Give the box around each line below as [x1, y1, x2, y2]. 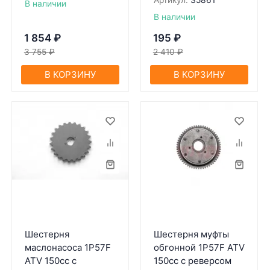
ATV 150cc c [24, 255, 77, 266]
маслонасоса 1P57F [24, 242, 111, 253]
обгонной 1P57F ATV [153, 242, 245, 253]
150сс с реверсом [153, 255, 231, 266]
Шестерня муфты [153, 228, 229, 240]
